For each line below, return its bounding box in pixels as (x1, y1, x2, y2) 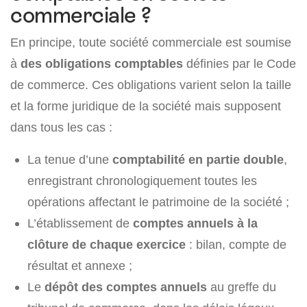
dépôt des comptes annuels (45, 280, 207, 295)
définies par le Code (183, 56, 296, 71)
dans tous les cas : (10, 120, 112, 135)
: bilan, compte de (186, 237, 286, 252)
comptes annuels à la (133, 216, 258, 231)
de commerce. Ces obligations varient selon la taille (10, 77, 291, 93)
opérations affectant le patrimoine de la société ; (27, 195, 289, 210)
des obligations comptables (21, 56, 183, 71)
